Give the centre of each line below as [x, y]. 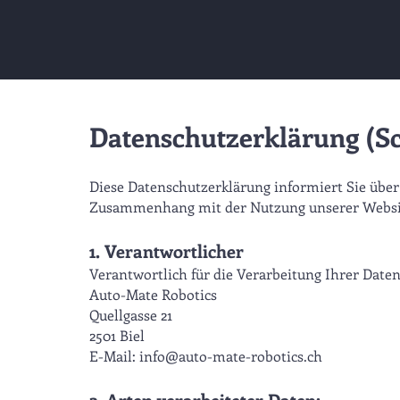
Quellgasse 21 [131, 315]
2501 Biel [117, 335]
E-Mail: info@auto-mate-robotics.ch [206, 356]
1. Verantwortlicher [167, 250]
